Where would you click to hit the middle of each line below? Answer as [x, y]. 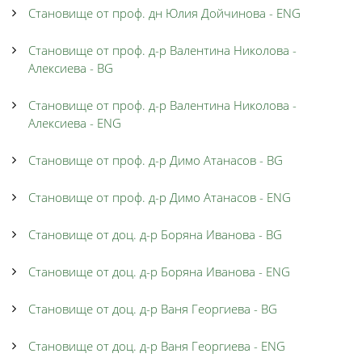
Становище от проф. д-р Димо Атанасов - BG [156, 160]
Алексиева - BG [71, 68]
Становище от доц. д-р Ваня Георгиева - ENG [157, 346]
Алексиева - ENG [75, 123]
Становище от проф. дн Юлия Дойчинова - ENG [164, 13]
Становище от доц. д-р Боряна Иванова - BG [155, 234]
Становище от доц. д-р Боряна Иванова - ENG [159, 271]
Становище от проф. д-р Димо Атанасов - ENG [160, 197]
